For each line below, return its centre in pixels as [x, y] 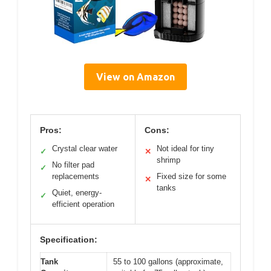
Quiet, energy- [77, 193]
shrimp [168, 160]
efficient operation [83, 204]
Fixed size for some [191, 176]
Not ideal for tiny [185, 149]
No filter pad [73, 165]
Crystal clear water [85, 149]
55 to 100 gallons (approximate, [168, 262]
